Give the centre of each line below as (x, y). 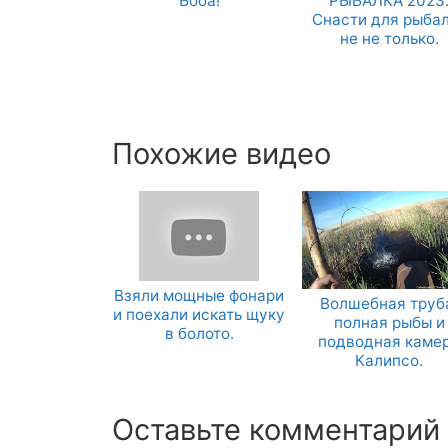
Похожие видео (221, 154)
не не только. (389, 39)
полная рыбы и (389, 323)
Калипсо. (389, 361)
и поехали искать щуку (199, 315)
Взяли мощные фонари (199, 296)
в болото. (199, 334)
